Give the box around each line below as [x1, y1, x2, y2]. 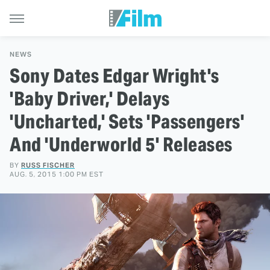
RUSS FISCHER [21, 161, 75, 169]
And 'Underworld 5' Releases [10, 132, 233, 157]
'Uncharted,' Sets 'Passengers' [10, 109, 244, 134]
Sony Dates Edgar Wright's [10, 63, 219, 88]
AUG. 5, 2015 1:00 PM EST [10, 170, 104, 178]
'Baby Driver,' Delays [10, 86, 170, 111]
